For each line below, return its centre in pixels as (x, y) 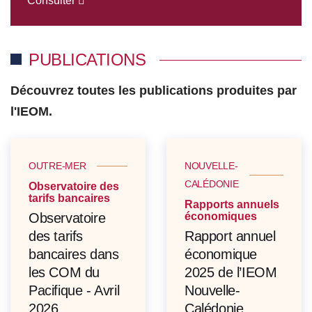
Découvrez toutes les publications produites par (154, 91)
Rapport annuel (230, 236)
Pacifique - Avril (74, 291)
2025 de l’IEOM (231, 273)
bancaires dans (74, 255)
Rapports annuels (232, 205)
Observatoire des (74, 187)
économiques (221, 217)
